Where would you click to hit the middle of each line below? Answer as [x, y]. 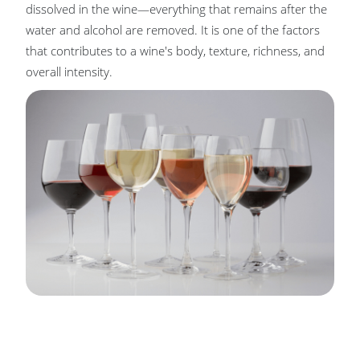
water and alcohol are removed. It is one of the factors [173, 30]
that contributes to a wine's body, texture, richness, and [175, 51]
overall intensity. [69, 72]
